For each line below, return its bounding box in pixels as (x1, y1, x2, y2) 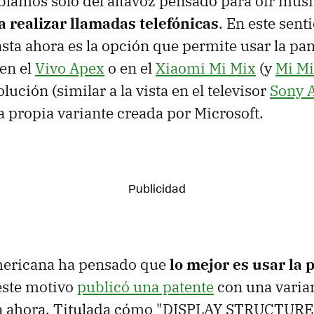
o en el (104, 57, 156, 78)
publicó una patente (77, 276, 214, 296)
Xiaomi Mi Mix (156, 57, 256, 78)
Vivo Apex (35, 57, 104, 78)
